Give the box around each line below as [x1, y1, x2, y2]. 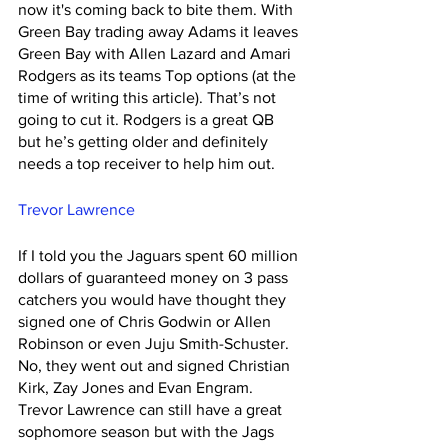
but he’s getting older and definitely [18, 133, 272, 151]
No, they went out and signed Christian [18, 357, 294, 375]
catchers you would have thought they [18, 291, 290, 309]
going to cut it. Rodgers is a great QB [18, 111, 278, 129]
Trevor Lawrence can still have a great [18, 401, 286, 419]
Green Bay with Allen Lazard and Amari [18, 45, 295, 63]
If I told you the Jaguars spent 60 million [18, 247, 302, 265]
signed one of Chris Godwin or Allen [18, 313, 275, 331]
